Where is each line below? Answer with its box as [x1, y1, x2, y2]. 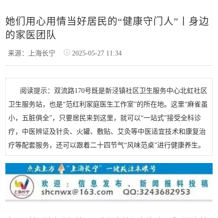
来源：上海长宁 [8, 50, 62, 57]
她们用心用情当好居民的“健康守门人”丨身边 [5, 16, 210, 27]
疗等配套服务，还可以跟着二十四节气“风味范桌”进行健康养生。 [8, 142, 205, 149]
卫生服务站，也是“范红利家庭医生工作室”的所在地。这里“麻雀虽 [8, 101, 208, 108]
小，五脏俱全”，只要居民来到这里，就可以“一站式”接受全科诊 [8, 114, 201, 122]
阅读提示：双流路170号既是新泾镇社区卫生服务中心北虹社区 [20, 87, 208, 94]
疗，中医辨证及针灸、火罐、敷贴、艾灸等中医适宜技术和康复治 [8, 128, 206, 135]
